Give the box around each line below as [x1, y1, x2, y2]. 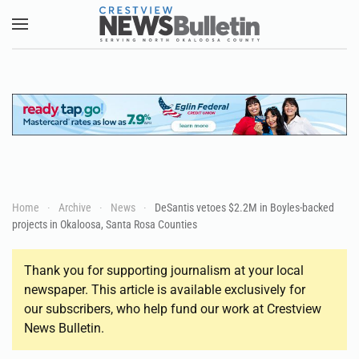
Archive [58, 200, 91, 214]
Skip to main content [37, 38, 154, 54]
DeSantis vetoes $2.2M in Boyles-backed [155, 200, 334, 214]
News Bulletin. [24, 320, 104, 336]
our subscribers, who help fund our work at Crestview [24, 301, 321, 317]
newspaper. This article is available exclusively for [24, 281, 305, 297]
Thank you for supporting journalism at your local [24, 262, 304, 278]
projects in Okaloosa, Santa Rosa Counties [12, 217, 197, 231]
